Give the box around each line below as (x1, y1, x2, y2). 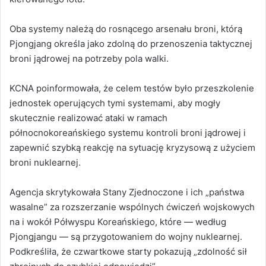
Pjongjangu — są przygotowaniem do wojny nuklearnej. (9, 230, 242, 242)
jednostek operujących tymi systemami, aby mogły (9, 97, 220, 109)
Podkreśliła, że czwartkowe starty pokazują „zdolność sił (9, 245, 247, 257)
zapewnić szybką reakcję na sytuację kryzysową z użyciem (9, 141, 255, 153)
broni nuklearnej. (9, 156, 81, 168)
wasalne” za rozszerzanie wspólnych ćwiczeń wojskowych (9, 201, 255, 213)
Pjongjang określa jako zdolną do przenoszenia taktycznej (9, 37, 252, 49)
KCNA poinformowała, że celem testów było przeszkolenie (9, 82, 254, 94)
